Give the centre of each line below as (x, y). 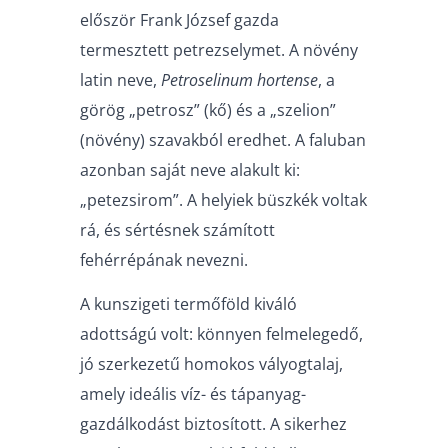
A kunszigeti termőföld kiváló (188, 304)
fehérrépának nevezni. (164, 259)
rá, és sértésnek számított (177, 229)
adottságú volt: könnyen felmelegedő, (221, 334)
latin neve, (120, 79)
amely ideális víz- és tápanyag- (193, 394)
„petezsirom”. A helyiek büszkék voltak (223, 199)
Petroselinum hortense (239, 79)
